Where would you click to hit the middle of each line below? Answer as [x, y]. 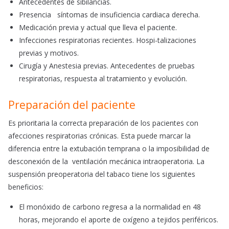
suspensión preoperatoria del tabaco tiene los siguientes [102, 174]
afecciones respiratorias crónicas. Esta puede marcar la [99, 136]
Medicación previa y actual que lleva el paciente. [98, 28]
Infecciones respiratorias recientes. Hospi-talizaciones [109, 40]
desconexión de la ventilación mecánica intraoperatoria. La [106, 162]
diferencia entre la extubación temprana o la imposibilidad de [109, 149]
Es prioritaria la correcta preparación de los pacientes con [103, 123]
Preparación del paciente [72, 105]
